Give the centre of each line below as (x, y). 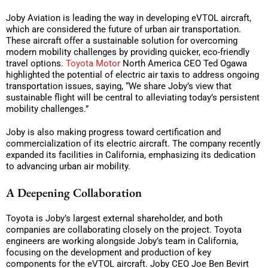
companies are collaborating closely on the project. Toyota (124, 229)
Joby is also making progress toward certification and (113, 132)
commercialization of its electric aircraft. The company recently (133, 143)
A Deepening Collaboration (74, 192)
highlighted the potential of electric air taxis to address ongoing (133, 74)
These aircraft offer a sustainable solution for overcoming (122, 40)
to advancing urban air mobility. (68, 166)
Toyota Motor (94, 63)
